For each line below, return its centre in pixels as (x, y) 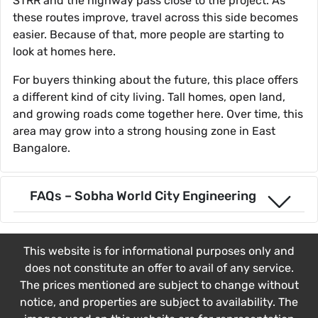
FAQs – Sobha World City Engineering (143, 196)
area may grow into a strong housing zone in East (144, 131)
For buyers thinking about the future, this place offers (155, 80)
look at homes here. (64, 52)
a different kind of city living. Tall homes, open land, (149, 97)
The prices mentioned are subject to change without (159, 285)
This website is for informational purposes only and (159, 251)
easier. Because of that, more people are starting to (148, 35)
